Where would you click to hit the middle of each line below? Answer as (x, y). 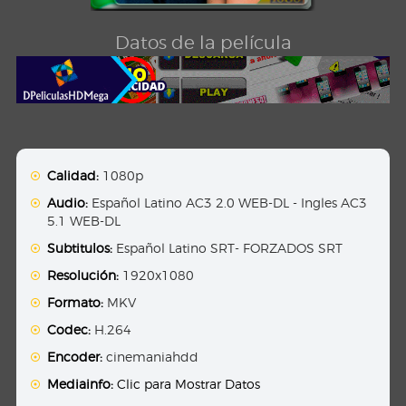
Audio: (68, 202)
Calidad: (73, 175)
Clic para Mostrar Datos (189, 383)
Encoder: (75, 356)
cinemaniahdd (151, 356)
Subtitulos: (80, 247)
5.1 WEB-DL (84, 220)
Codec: (69, 329)
